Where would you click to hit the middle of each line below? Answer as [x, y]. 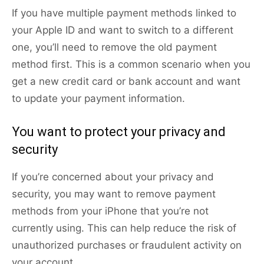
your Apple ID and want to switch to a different [123, 30]
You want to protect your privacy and [119, 132]
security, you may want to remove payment [114, 194]
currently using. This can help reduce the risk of [124, 228]
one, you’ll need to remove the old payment [114, 47]
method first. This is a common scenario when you [131, 65]
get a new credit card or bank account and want [126, 82]
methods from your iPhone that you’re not [110, 211]
